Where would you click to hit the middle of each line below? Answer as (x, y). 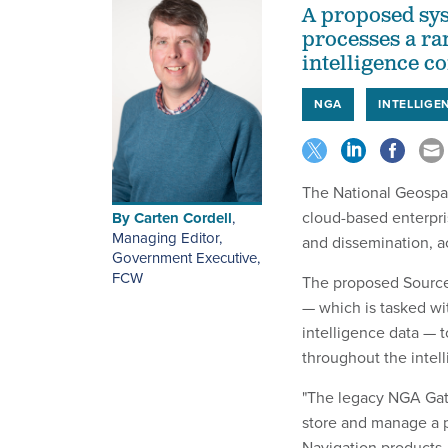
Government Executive (184, 257)
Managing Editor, (167, 237)
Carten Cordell (183, 217)
